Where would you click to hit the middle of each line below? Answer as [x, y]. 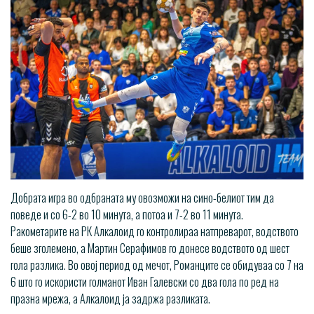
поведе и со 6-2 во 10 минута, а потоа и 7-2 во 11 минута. [127, 215]
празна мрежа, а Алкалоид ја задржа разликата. [110, 299]
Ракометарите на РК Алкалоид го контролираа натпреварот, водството [155, 232]
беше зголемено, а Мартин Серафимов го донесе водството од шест [150, 248]
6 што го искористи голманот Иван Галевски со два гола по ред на [145, 282]
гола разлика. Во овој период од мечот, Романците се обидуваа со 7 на [157, 265]
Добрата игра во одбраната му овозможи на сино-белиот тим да [142, 198]
